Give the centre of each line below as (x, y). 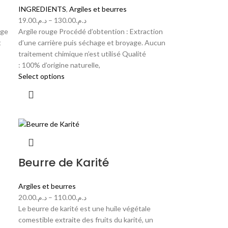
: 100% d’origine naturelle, (60, 65)
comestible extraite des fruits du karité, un (86, 219)
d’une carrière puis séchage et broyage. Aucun (92, 43)
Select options (42, 76)
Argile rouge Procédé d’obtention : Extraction (91, 32)
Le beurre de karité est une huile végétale (85, 208)
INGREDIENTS (42, 9)
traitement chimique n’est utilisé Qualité (82, 54)
